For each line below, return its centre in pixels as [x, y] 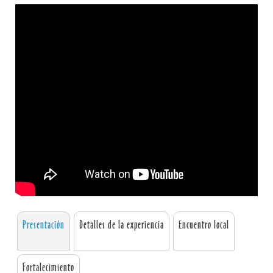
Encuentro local [204, 225]
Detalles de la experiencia [122, 225]
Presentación [44, 225]
